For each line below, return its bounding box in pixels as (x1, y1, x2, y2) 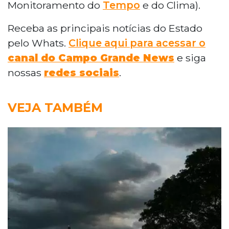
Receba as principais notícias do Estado (8, 21, 202, 34)
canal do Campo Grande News (8, 51, 174, 64)
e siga (174, 51, 206, 64)
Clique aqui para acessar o (68, 36, 205, 49)
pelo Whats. (8, 36, 68, 49)
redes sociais (44, 66, 119, 79)
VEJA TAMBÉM (8, 100, 103, 115)
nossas (8, 66, 44, 79)
